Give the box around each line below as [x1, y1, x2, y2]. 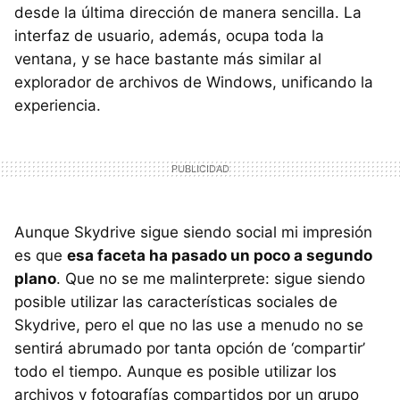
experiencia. [14, 96, 101, 114]
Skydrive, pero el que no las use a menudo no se [14, 316, 363, 334]
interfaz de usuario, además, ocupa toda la [14, 27, 324, 45]
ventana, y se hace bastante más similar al [14, 50, 321, 68]
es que [14, 246, 67, 264]
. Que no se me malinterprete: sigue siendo [56, 270, 365, 287]
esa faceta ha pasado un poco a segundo [67, 246, 372, 264]
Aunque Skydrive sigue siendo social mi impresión [14, 223, 372, 241]
